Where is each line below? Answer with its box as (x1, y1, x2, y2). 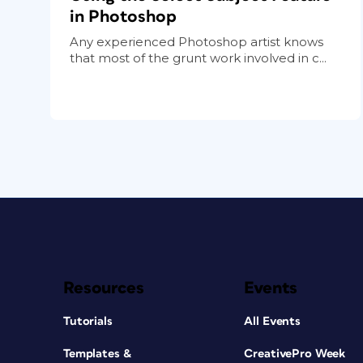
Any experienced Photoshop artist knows (70, 33, 323, 49)
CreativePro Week (244, 347, 346, 360)
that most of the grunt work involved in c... (70, 49, 327, 66)
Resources (63, 279, 144, 297)
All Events (244, 314, 301, 327)
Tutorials (63, 314, 113, 327)
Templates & (63, 347, 132, 360)
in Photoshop (70, 7, 177, 25)
